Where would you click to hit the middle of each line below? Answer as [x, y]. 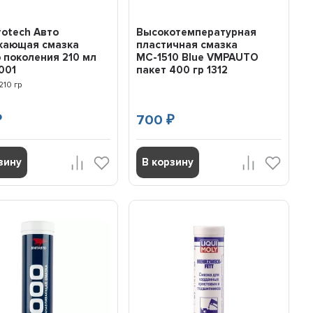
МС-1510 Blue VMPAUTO [197, 58]
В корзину [167, 162]
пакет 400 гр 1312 [182, 70]
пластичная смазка [187, 45]
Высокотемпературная [196, 32]
